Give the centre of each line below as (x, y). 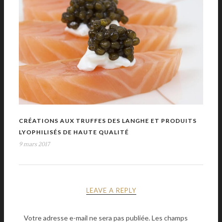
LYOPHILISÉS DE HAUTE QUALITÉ (74, 132)
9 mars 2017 (34, 145)
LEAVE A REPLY (111, 191)
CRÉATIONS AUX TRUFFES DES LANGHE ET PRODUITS (108, 121)
